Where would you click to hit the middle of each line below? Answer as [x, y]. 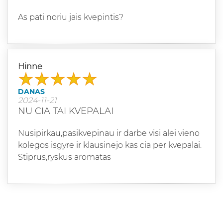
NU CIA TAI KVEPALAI [66, 111]
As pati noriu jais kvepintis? [71, 17]
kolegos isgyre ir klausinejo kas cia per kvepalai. [110, 145]
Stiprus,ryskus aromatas [64, 157]
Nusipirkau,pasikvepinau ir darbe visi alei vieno [109, 133]
